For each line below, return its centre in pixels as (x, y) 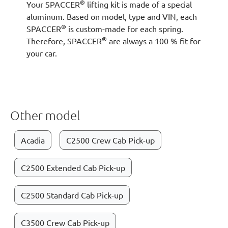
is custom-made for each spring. (125, 28)
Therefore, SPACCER (64, 41)
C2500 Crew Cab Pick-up (110, 140)
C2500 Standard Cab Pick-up (72, 195)
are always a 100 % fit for (154, 41)
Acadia (33, 140)
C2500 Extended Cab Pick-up (73, 167)
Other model (45, 115)
